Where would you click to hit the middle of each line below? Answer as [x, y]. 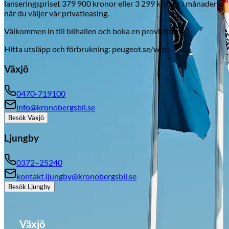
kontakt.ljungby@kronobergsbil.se [76, 176]
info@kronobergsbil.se [56, 107]
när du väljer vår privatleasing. [56, 13]
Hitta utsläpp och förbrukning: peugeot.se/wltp [87, 49]
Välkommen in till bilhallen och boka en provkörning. [95, 31]
